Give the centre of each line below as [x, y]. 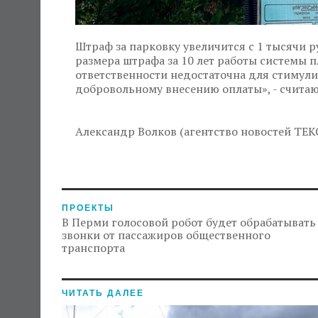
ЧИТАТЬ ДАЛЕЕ [103, 293]
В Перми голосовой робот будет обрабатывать [189, 222]
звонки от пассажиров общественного [166, 235]
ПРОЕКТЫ [88, 208]
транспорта [93, 248]
